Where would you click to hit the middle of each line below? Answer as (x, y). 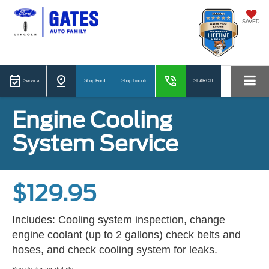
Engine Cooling (92, 120)
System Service (95, 143)
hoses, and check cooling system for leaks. (115, 249)
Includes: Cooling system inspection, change (119, 219)
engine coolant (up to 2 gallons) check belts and (126, 234)
